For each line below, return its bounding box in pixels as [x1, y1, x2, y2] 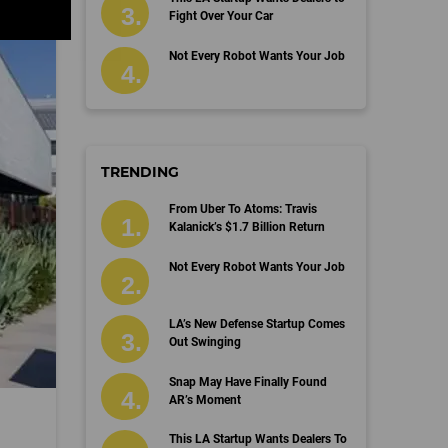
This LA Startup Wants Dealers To [168, 432, 347, 446]
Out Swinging [168, 335, 241, 349]
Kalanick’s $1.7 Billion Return [168, 220, 325, 234]
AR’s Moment [168, 392, 241, 407]
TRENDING [101, 163, 179, 181]
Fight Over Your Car [168, 9, 273, 23]
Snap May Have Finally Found [168, 374, 327, 389]
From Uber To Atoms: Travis [168, 202, 317, 216]
